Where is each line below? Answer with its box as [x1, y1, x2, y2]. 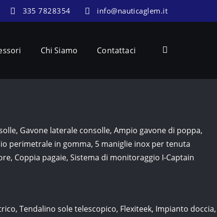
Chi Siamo [40, 45, 78, 56]
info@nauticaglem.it [97, 6, 168, 16]
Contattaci [97, 45, 136, 56]
